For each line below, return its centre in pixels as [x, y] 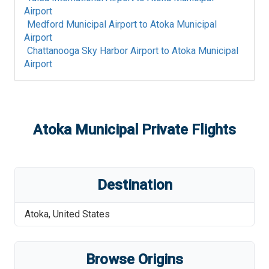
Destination [134, 185]
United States [81, 214]
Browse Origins [134, 259]
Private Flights [187, 130]
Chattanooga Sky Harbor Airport [93, 51]
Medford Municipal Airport [82, 24]
